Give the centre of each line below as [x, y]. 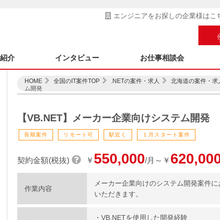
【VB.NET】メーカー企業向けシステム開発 [113, 118]
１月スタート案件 [166, 135]
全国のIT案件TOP [77, 81]
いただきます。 [118, 194]
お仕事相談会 [162, 58]
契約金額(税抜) [43, 160]
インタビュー [77, 58]
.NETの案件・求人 [135, 81]
